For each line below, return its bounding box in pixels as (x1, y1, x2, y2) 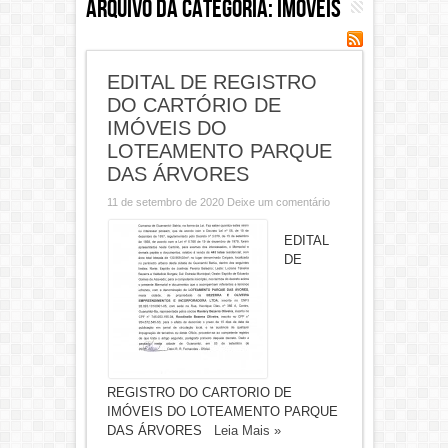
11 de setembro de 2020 (106, 196, 227, 208)
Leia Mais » (213, 423, 281, 438)
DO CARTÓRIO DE (106, 94, 281, 116)
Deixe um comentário (226, 196, 330, 208)
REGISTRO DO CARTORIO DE (106, 385, 292, 400)
